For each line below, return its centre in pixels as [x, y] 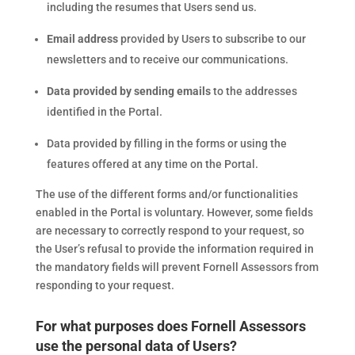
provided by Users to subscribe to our [212, 39]
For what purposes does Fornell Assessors [170, 326]
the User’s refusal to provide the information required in [174, 249]
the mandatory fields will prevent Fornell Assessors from [177, 267]
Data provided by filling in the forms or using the [166, 143]
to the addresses [254, 91]
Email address [82, 39]
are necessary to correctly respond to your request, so [170, 231]
